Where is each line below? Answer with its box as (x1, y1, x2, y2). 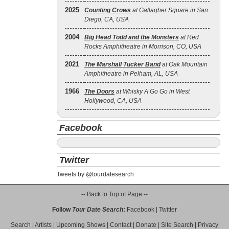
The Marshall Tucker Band (84, 61, 161, 68)
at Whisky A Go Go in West (114, 88, 190, 95)
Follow (52, 206, 72, 213)
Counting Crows (84, 7, 131, 14)
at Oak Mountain (161, 61, 208, 68)
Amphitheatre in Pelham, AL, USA (84, 70, 178, 77)
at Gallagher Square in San (131, 7, 208, 14)
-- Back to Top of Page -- (81, 191, 148, 198)
